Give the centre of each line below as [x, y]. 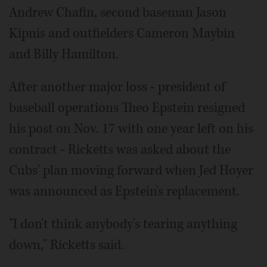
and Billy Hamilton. [64, 54]
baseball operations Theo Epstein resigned [127, 108]
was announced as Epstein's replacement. [124, 191]
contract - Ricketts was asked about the [120, 149]
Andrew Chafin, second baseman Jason [118, 12]
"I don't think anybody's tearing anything [123, 224]
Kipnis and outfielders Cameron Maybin [122, 33]
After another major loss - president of [117, 87]
